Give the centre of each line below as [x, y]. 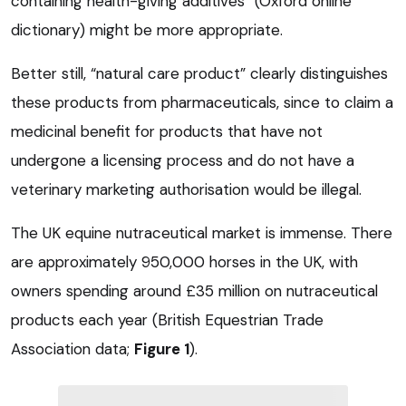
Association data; [72, 349]
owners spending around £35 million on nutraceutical [194, 291]
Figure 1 [162, 349]
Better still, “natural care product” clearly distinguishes [199, 74]
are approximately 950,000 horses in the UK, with [184, 262]
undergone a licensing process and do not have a [183, 161]
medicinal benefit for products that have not [167, 132]
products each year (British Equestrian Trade [167, 320]
